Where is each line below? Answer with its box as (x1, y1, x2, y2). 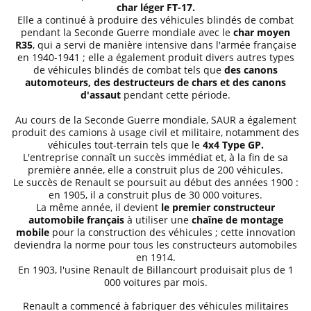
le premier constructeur (161, 201, 275, 214)
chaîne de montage (191, 213, 283, 226)
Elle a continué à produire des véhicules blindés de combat (17, 13, 294, 26)
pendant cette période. (121, 88, 230, 101)
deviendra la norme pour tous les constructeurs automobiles (14, 238, 297, 251)
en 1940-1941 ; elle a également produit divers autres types (17, 51, 294, 64)
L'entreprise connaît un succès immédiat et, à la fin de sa (23, 151, 288, 164)
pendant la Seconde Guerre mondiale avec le (21, 26, 233, 39)
